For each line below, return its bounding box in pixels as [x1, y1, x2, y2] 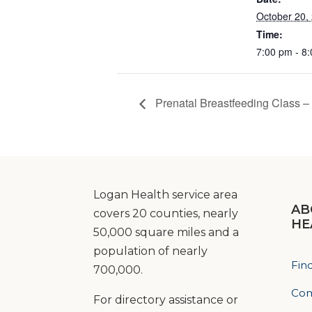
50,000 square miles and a [93, 225, 240, 239]
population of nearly [93, 244, 208, 258]
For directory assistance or [93, 292, 239, 306]
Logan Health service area [93, 187, 238, 201]
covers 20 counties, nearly [93, 206, 239, 220]
